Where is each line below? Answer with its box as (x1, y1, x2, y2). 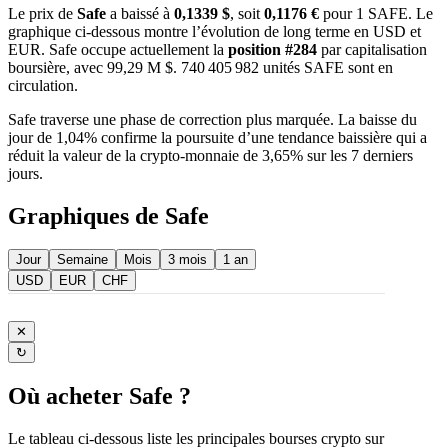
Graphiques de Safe (8, 202, 209, 229)
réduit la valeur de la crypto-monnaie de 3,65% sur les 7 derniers (8, 146, 413, 164)
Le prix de (8, 4, 77, 22)
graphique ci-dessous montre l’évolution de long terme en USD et (8, 22, 421, 40)
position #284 (228, 40, 317, 58)
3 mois (168, 252, 207, 268)
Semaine (57, 252, 108, 268)
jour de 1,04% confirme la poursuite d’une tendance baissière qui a (8, 128, 427, 146)
